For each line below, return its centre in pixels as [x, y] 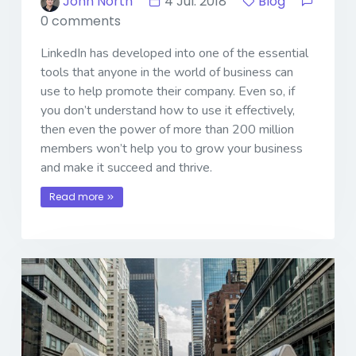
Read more [77, 196]
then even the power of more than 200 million [167, 129]
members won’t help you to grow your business [172, 148]
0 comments [81, 21]
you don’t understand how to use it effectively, [168, 110]
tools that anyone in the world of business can [167, 72]
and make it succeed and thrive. [126, 167]
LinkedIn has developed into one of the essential [174, 53]
